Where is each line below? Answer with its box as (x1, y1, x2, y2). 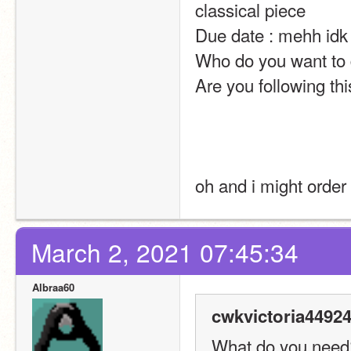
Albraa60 (32, 279, 74, 295)
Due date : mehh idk (195, 21, 348, 47)
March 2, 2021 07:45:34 (31, 233, 299, 270)
